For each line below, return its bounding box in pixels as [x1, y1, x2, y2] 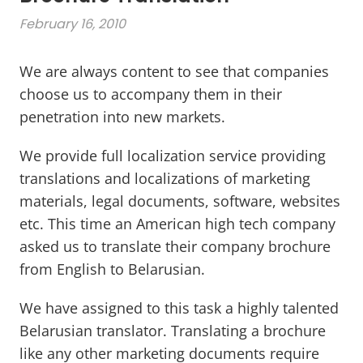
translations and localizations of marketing [19, 169, 310, 189]
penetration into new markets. [19, 107, 225, 127]
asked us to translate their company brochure [19, 237, 331, 257]
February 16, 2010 [19, 15, 126, 34]
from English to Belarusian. [19, 259, 205, 280]
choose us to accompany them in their [19, 84, 282, 105]
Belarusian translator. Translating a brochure [19, 321, 326, 341]
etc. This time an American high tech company [19, 214, 335, 234]
